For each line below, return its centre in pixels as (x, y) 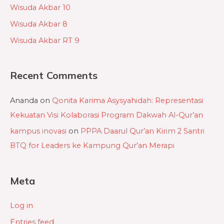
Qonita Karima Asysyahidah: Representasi (127, 100)
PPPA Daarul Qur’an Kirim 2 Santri (142, 131)
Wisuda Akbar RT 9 (45, 40)
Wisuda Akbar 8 (39, 24)
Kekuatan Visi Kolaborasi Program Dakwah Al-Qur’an (106, 115)
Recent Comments (54, 75)
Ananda (24, 100)
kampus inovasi (38, 131)
